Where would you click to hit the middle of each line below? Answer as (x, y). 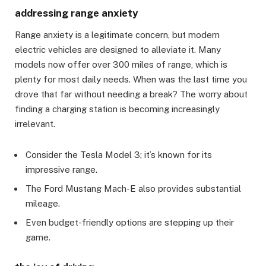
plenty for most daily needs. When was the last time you (131, 80)
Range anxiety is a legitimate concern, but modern (117, 35)
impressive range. (61, 170)
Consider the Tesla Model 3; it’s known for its (119, 155)
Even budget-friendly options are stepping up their (130, 222)
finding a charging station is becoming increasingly (117, 109)
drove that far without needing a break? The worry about (131, 94)
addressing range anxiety (76, 13)
